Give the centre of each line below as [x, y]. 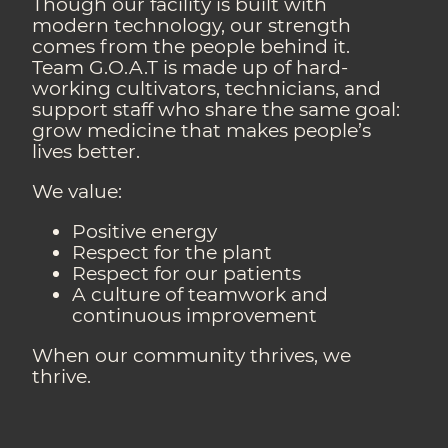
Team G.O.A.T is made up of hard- [190, 67]
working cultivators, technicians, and [207, 88]
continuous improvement [195, 315]
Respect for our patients [187, 273]
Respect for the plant [172, 252]
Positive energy [145, 231]
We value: [77, 191]
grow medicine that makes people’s [202, 130]
